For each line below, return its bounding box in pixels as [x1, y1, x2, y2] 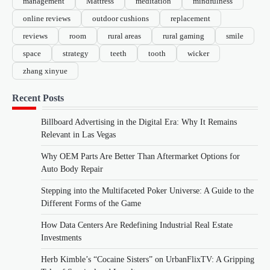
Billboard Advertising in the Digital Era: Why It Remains [41, 118, 237, 127]
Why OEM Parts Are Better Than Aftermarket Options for [41, 152, 240, 162]
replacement [171, 14, 210, 24]
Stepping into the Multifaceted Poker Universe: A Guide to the [41, 186, 254, 196]
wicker [187, 49, 209, 58]
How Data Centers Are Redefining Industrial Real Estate [41, 221, 233, 230]
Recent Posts [12, 93, 64, 104]
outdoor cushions [92, 14, 149, 24]
